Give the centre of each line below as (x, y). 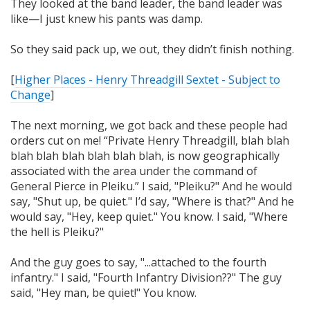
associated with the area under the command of (134, 171)
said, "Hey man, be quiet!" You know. (103, 292)
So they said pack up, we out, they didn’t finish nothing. (152, 49)
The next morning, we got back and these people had (149, 125)
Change (30, 94)
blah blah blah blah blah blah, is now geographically (145, 155)
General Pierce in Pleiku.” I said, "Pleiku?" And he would (151, 186)
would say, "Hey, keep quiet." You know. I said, (130, 216)
